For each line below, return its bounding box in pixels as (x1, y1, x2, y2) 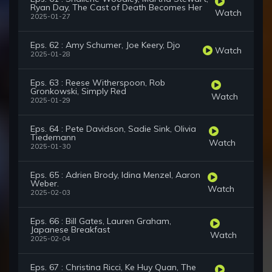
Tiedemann (30, 132, 76, 143)
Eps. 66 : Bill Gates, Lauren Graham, (30, 216, 171, 227)
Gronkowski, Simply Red (30, 86, 126, 97)
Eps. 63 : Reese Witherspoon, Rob (30, 77, 165, 89)
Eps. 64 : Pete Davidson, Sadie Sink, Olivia (30, 123, 196, 135)
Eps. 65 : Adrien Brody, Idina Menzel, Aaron (30, 169, 200, 181)
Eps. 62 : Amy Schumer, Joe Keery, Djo (30, 39, 180, 51)
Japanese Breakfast (30, 224, 110, 236)
